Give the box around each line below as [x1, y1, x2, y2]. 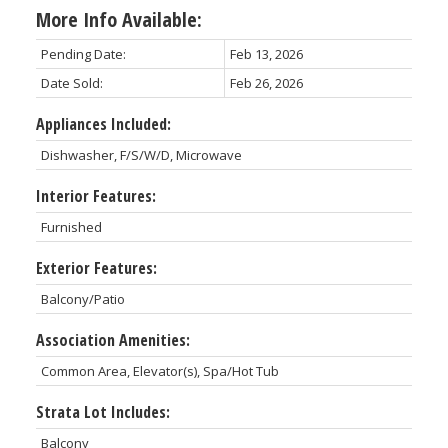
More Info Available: [35, 5, 202, 33]
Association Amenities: [35, 328, 190, 351]
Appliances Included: [35, 112, 171, 135]
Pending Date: [40, 44, 126, 63]
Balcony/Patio [40, 289, 125, 308]
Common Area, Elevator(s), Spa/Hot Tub [40, 361, 279, 380]
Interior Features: [35, 184, 156, 207]
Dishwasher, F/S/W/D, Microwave [40, 145, 242, 164]
